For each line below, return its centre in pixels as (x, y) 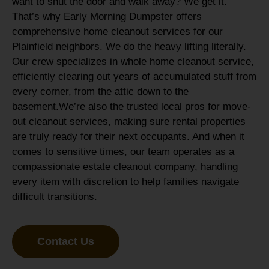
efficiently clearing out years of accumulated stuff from (134, 77)
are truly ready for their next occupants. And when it (128, 137)
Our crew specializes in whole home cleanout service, (133, 62)
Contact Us (66, 241)
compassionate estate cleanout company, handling (125, 167)
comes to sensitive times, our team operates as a (123, 152)
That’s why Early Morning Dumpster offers (107, 17)
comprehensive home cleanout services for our (117, 32)
